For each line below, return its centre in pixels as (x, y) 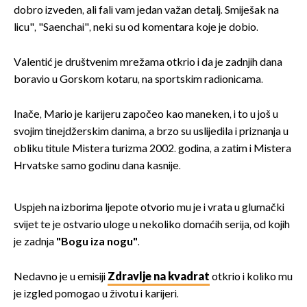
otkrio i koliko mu (251, 278)
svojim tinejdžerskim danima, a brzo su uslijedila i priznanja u (151, 132)
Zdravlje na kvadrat (159, 278)
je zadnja (35, 243)
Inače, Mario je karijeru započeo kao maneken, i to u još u (146, 115)
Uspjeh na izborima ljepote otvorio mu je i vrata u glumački (149, 208)
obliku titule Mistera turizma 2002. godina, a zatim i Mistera (152, 149)
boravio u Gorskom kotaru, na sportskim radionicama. (138, 80)
